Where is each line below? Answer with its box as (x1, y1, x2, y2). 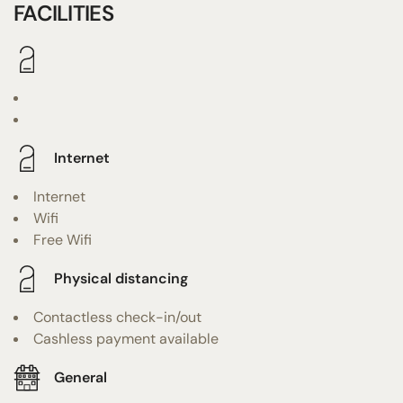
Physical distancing (54, 269, 188, 289)
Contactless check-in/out (33, 307, 201, 327)
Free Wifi (33, 229, 92, 249)
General (54, 368, 107, 388)
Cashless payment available (33, 328, 219, 348)
